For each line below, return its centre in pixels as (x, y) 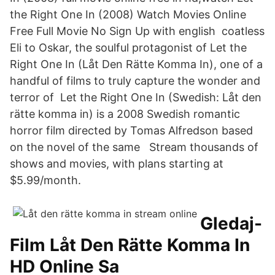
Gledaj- (231, 223)
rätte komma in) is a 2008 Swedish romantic (125, 114)
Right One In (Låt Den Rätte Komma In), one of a (136, 64)
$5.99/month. (45, 180)
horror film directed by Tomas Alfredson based (131, 130)
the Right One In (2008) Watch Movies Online (128, 14)
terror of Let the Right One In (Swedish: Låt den (136, 97)
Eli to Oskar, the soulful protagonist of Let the (128, 48)
